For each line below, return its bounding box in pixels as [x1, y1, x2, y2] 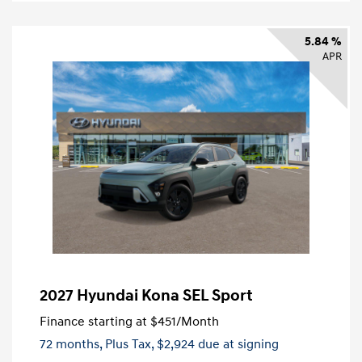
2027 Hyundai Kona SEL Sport [40, 286, 253, 306]
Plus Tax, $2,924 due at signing [105, 336, 279, 353]
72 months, [40, 336, 105, 353]
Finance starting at [40, 314, 147, 330]
